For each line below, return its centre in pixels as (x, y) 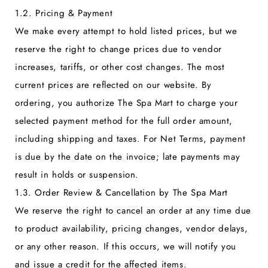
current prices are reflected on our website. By (113, 85)
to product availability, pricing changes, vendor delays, (132, 228)
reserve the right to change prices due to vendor (118, 49)
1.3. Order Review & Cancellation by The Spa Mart (121, 192)
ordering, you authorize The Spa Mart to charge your (127, 103)
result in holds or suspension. (77, 174)
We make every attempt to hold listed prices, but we (126, 31)
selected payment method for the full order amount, (124, 121)
